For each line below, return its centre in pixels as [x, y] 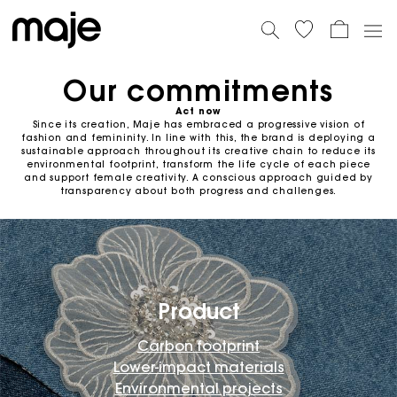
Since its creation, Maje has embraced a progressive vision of [198, 125]
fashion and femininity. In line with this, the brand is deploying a [198, 138]
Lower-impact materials [198, 366]
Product [198, 310]
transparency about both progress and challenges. [198, 191]
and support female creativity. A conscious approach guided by [198, 178]
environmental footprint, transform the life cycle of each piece [198, 164]
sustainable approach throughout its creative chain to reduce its [198, 151]
